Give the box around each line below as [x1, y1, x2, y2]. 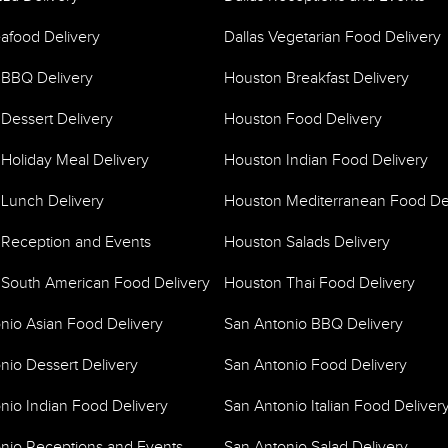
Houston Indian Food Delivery [224, 151, 428, 170]
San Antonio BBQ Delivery [224, 315, 403, 334]
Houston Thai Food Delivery [224, 274, 415, 293]
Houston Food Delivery [224, 110, 382, 129]
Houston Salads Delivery [224, 233, 390, 252]
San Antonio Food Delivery [224, 356, 407, 375]
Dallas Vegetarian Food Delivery [224, 28, 441, 47]
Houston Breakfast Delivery [224, 69, 409, 88]
